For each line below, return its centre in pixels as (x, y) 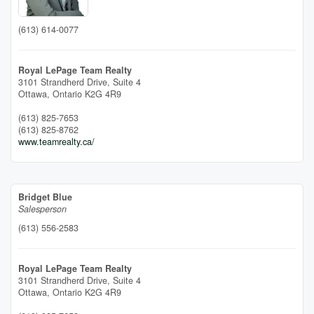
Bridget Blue (45, 197)
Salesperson (42, 209)
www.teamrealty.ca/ (56, 141)
